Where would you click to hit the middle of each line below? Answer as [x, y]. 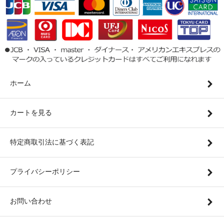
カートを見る [31, 113]
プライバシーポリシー [45, 172]
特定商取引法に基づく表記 [52, 142]
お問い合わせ [31, 201]
